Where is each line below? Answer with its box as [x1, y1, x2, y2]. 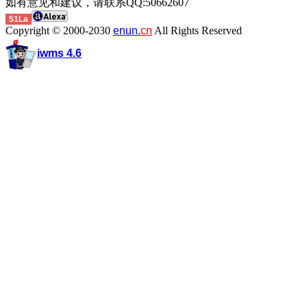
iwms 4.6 [37, 47, 82, 59]
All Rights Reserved [154, 25, 242, 36]
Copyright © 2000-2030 [5, 25, 113, 36]
